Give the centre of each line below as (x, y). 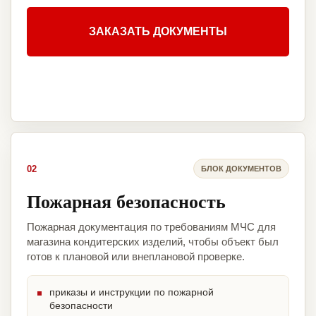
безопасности (81, 306)
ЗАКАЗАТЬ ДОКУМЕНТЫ (158, 32)
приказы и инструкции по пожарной (132, 292)
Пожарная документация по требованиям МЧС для (151, 227)
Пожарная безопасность (126, 201)
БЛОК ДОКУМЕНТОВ (241, 168)
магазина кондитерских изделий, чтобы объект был (153, 242)
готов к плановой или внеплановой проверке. (136, 257)
